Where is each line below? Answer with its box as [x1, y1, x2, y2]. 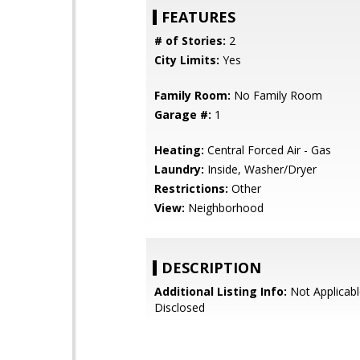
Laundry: [154, 162, 204, 177]
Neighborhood [185, 200, 264, 215]
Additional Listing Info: [154, 284, 287, 299]
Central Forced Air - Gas [204, 142, 331, 157]
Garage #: [154, 107, 211, 122]
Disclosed [154, 300, 205, 315]
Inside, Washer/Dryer [204, 162, 317, 177]
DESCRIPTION [162, 258, 261, 277]
